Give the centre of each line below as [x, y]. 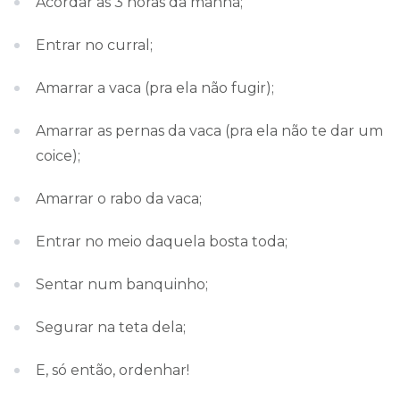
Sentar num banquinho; [122, 284]
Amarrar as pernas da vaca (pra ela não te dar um [209, 131]
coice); [58, 156]
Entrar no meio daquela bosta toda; [162, 242]
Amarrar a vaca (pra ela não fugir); [155, 88]
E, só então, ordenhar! [112, 370]
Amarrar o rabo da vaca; [119, 199]
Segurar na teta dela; [111, 327]
